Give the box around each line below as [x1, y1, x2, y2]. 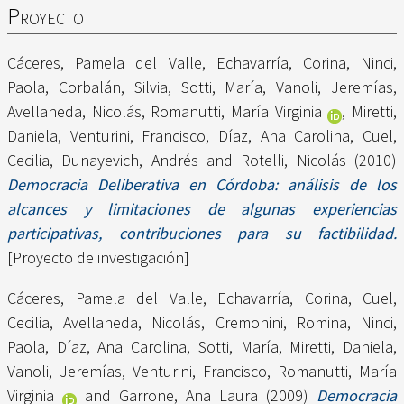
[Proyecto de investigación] [7, 247, 189, 269]
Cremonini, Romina [215, 312, 347, 334]
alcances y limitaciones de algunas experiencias [7, 198, 397, 220]
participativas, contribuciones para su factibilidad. [7, 223, 397, 244]
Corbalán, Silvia [58, 77, 168, 98]
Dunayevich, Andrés [61, 150, 198, 171]
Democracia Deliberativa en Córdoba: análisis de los [7, 174, 397, 196]
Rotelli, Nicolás [241, 150, 346, 171]
